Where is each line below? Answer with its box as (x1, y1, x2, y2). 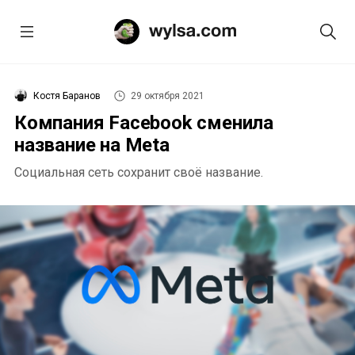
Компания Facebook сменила (14, 112, 273, 134)
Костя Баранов (33, 90, 101, 101)
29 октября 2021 (131, 90, 204, 101)
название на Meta (14, 134, 170, 156)
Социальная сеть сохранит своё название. (14, 165, 263, 180)
